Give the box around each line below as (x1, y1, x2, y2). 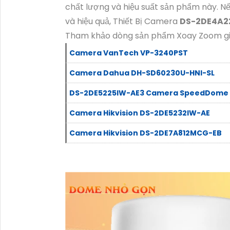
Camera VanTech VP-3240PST (69, 48, 188, 58)
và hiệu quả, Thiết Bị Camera (65, 15, 180, 27)
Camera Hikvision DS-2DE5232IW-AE (69, 108, 210, 118)
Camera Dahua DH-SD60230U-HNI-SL (69, 68, 215, 78)
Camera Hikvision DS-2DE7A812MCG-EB (69, 128, 222, 138)
